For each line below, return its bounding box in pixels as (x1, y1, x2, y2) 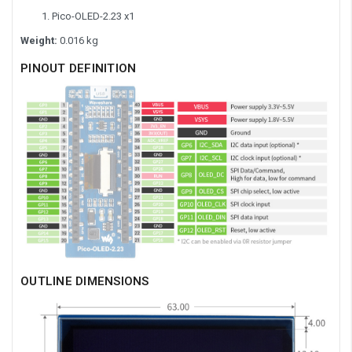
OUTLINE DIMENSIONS (20, 274, 149, 289)
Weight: (20, 35, 57, 47)
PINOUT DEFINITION (20, 61, 137, 76)
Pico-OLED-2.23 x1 (52, 10, 134, 23)
